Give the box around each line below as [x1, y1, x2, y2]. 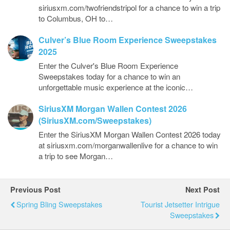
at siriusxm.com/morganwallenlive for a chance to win [39, 140, 218, 150]
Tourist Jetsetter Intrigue [141, 199, 220, 209]
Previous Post [10, 184, 61, 195]
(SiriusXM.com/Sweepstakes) [39, 114, 151, 126]
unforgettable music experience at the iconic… [39, 82, 193, 92]
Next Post [185, 184, 220, 195]
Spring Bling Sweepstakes [16, 199, 102, 209]
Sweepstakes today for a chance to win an [39, 71, 180, 82]
